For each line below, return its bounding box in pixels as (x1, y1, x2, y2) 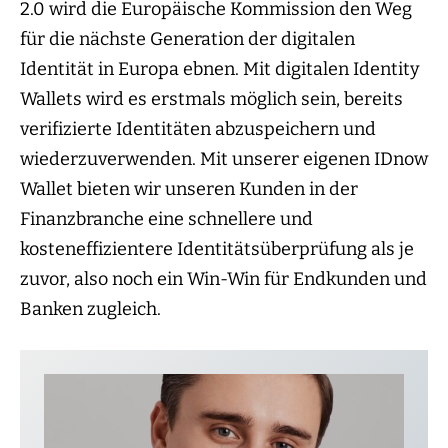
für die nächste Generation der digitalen (20, 28, 355, 51)
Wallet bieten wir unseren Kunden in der (20, 178, 358, 201)
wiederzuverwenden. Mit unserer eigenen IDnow (20, 148, 428, 171)
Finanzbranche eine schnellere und (20, 208, 313, 231)
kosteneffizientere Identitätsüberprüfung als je (20, 238, 414, 261)
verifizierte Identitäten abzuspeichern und (20, 118, 376, 141)
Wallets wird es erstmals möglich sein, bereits (20, 88, 403, 111)
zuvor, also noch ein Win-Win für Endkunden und (20, 268, 427, 291)
